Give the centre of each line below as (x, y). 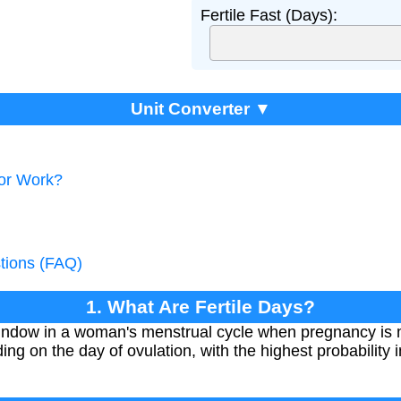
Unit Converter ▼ (200, 109)
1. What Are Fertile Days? (200, 307)
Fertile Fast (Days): (269, 15)
